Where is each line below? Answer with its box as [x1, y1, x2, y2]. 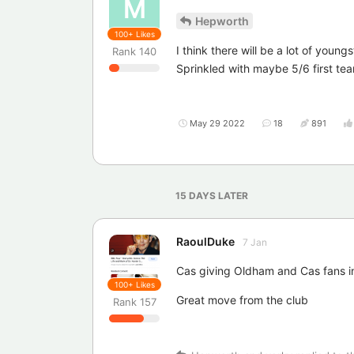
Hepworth [195, 14, 249, 28]
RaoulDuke [176, 235, 235, 249]
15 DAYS [175, 190, 216, 202]
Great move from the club [176, 293, 308, 307]
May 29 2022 [190, 118, 245, 130]
